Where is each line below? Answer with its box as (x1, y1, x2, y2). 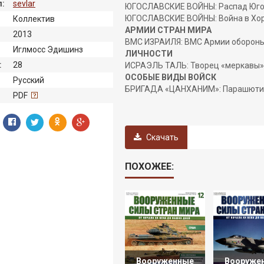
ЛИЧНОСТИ (125, 49, 173, 58)
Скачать (144, 133, 179, 142)
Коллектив (13, 14, 55, 24)
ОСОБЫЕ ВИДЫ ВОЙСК (125, 72, 216, 82)
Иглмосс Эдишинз (13, 44, 83, 54)
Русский (13, 75, 44, 85)
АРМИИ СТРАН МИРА (125, 25, 212, 35)
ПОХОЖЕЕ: (125, 161, 174, 172)
